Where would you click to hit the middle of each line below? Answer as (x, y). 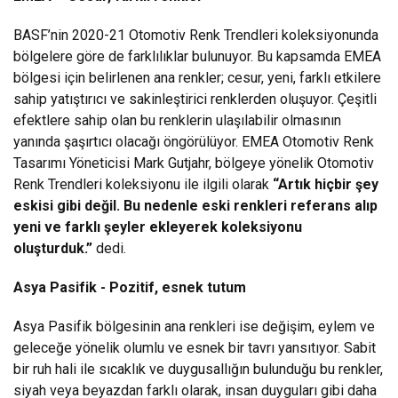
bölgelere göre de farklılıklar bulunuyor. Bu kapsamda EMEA (197, 56)
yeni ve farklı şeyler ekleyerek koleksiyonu (158, 227)
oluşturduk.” (53, 248)
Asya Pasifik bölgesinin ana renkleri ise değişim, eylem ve (194, 326)
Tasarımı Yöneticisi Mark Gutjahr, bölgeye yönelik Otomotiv (194, 163)
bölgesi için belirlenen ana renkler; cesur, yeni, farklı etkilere (197, 77)
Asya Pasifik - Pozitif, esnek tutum (130, 287)
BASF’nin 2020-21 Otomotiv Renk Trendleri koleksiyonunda (196, 35)
